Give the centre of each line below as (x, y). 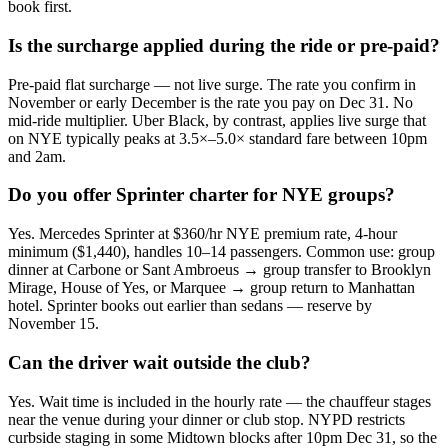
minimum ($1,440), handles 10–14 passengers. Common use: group (221, 252)
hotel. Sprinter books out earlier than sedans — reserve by (190, 306)
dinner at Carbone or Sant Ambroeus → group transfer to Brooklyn (219, 270)
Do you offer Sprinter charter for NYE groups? (201, 195)
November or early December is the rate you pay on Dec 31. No (210, 102)
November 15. (53, 324)
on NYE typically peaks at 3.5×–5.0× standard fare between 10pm (217, 138)
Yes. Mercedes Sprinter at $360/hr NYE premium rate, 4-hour (202, 234)
